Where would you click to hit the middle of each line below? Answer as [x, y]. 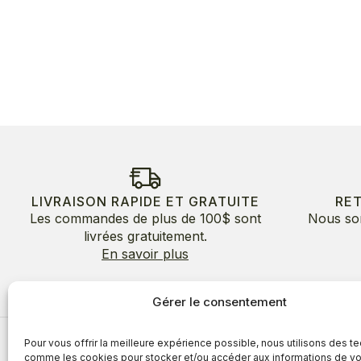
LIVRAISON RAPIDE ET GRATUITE [145, 201]
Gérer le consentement [220, 302]
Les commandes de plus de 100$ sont [145, 218]
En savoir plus [145, 253]
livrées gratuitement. [145, 236]
